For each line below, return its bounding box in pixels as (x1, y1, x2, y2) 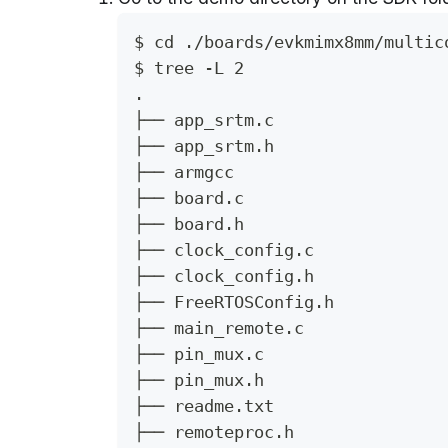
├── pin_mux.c (134, 344, 264, 364)
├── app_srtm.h (134, 136, 274, 156)
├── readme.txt (134, 396, 274, 416)
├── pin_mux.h (134, 370, 264, 390)
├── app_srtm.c (134, 110, 274, 130)
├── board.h (134, 214, 244, 234)
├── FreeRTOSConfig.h (134, 292, 334, 312)
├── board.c (134, 188, 244, 208)
